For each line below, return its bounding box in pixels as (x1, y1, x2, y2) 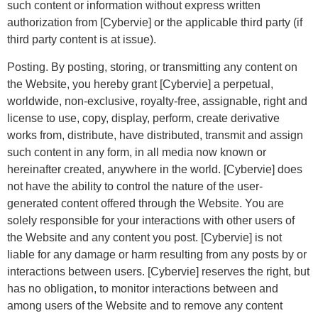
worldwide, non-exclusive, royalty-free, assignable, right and (7, 94, 307, 107)
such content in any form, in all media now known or (7, 146, 266, 158)
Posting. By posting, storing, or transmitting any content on (7, 60, 297, 73)
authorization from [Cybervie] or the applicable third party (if (7, 16, 302, 29)
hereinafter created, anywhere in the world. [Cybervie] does (7, 163, 302, 175)
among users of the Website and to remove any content (7, 299, 283, 312)
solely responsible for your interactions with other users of (7, 214, 295, 226)
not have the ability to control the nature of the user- (7, 180, 263, 192)
